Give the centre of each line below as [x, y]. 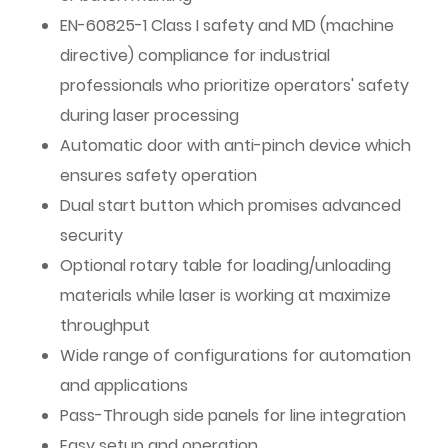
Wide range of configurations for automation [235, 355]
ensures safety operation [158, 175]
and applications [124, 385]
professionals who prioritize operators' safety [234, 85]
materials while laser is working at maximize [225, 295]
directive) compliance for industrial [195, 55]
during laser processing [149, 115]
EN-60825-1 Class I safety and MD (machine [227, 25]
